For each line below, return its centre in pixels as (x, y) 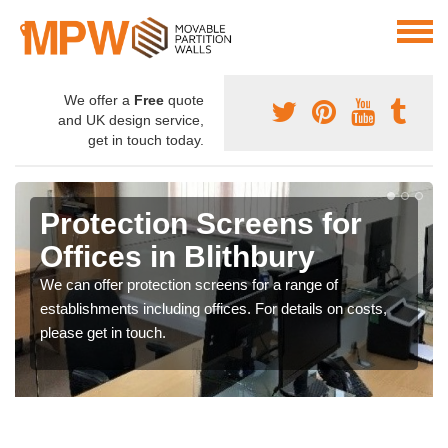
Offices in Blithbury (177, 257)
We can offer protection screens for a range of (189, 285)
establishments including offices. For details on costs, (213, 309)
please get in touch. (103, 333)
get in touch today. (146, 140)
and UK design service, (131, 120)
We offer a (99, 100)
